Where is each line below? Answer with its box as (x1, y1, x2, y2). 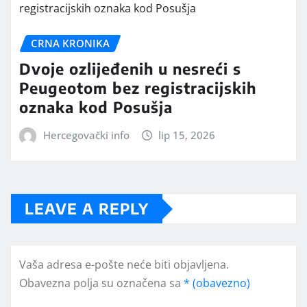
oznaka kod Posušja (19, 97, 173, 116)
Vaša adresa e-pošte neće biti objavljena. (19, 257, 229, 273)
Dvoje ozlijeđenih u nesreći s (19, 58, 241, 78)
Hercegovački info (42, 127, 130, 142)
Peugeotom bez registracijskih (19, 77, 256, 97)
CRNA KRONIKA (31, 36, 110, 51)
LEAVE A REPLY (25, 199, 149, 219)
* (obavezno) (184, 275, 250, 291)
